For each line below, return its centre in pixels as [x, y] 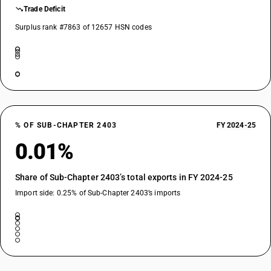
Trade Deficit [44, 9]
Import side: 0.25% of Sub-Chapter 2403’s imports [98, 193]
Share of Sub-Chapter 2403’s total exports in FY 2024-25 [124, 177]
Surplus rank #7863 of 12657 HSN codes [83, 27]
